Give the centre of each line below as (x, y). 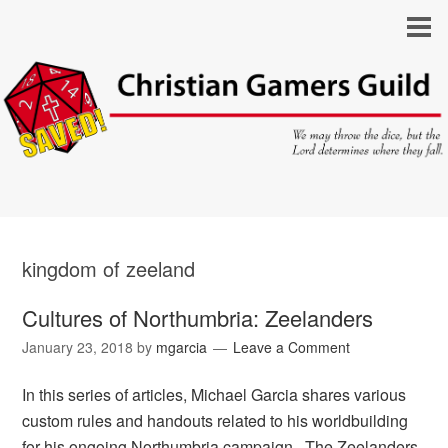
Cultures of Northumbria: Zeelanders (198, 318)
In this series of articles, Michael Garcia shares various (214, 395)
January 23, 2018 (78, 347)
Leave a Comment (292, 347)
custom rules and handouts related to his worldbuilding (215, 421)
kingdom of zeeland (109, 269)
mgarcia (182, 347)
